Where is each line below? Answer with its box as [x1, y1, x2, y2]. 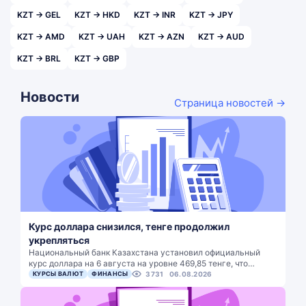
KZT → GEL [17, 10, 61, 20]
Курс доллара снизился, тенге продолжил [29, 221, 229, 232]
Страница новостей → [174, 96, 286, 109]
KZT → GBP [74, 53, 120, 64]
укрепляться [29, 234, 89, 246]
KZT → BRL [17, 53, 61, 64]
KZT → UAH [79, 31, 125, 42]
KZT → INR [134, 10, 176, 20]
